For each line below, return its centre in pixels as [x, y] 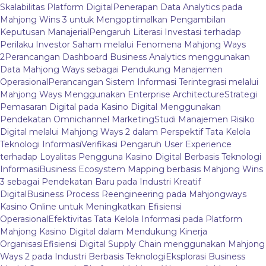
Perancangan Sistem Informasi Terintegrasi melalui [153, 82]
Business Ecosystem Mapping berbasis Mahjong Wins [151, 170]
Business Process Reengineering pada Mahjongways [137, 194]
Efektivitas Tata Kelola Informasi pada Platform [145, 219]
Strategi [241, 95]
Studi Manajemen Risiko [205, 120]
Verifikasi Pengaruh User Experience [156, 145]
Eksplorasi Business [205, 257]
